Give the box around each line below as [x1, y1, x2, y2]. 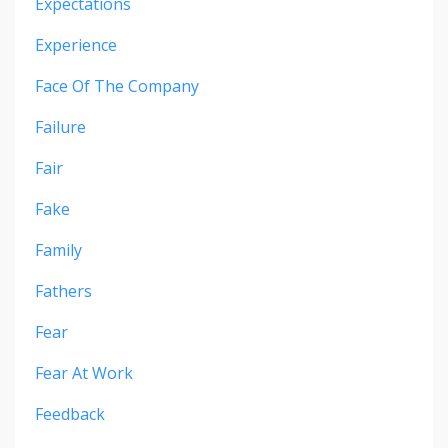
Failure [35, 116, 86, 139]
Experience [35, 34, 117, 57]
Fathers [35, 280, 92, 303]
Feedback [35, 403, 105, 426]
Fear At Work [35, 362, 133, 385]
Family [35, 239, 82, 262]
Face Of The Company [35, 75, 199, 98]
